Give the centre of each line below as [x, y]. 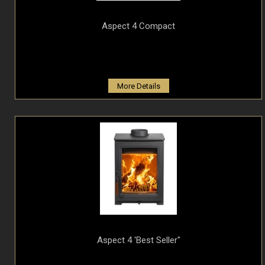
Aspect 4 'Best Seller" [138, 240]
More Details [138, 86]
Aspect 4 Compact [138, 26]
